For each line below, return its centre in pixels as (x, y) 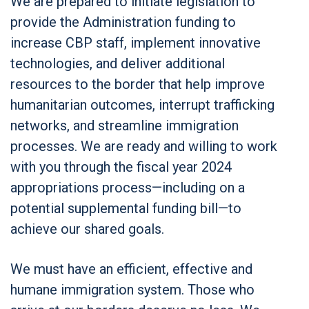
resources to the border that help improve (138, 84)
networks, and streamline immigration (124, 125)
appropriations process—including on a (128, 187)
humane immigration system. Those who (132, 289)
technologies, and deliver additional (118, 63)
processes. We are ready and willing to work (144, 146)
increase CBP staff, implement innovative (136, 42)
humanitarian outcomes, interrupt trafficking (142, 104)
